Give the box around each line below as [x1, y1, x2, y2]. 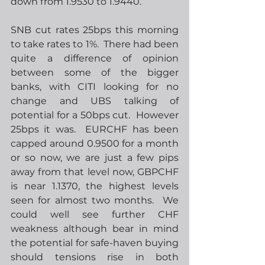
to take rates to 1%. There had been [11, 38, 179, 50]
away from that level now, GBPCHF [11, 166, 179, 177]
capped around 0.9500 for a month [11, 138, 179, 149]
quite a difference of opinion [11, 53, 179, 64]
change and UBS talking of [11, 95, 179, 106]
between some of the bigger [11, 67, 179, 78]
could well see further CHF [11, 209, 179, 220]
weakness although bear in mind [11, 223, 179, 234]
